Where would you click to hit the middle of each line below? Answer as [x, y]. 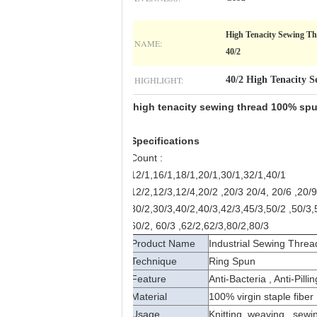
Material [149, 296]
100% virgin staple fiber [261, 296]
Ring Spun [232, 261]
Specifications [165, 141]
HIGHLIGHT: [159, 80]
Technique [154, 261]
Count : [146, 158]
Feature [149, 279]
